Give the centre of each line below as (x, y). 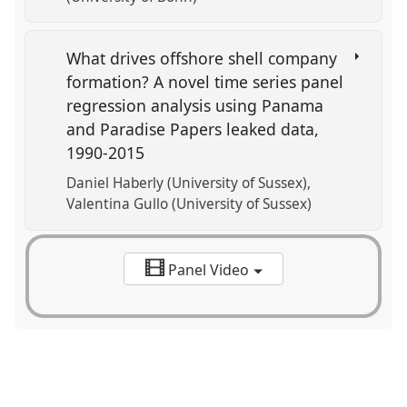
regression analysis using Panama (195, 106)
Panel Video (208, 270)
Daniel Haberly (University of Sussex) (187, 184)
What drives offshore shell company (202, 59)
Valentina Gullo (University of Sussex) (189, 204)
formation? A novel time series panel (205, 82)
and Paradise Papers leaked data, (193, 129)
